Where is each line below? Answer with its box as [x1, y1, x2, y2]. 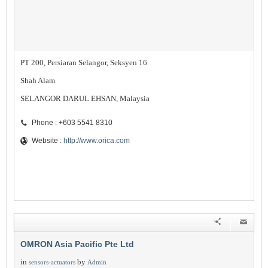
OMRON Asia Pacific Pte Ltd [20, 239, 134, 249]
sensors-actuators [29, 258, 75, 266]
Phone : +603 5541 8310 [32, 118, 112, 127]
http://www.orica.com [63, 136, 130, 145]
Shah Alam [20, 76, 55, 85]
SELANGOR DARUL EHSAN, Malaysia [20, 94, 150, 103]
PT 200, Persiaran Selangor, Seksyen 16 [20, 58, 147, 67]
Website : [32, 136, 63, 145]
